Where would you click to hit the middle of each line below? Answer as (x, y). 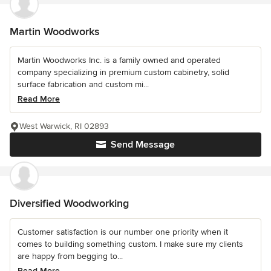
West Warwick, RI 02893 (64, 126)
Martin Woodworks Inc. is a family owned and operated (119, 60)
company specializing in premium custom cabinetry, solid (123, 73)
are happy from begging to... (70, 256)
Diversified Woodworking (69, 204)
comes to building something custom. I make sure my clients (130, 244)
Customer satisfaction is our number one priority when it (123, 232)
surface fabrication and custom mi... (83, 85)
